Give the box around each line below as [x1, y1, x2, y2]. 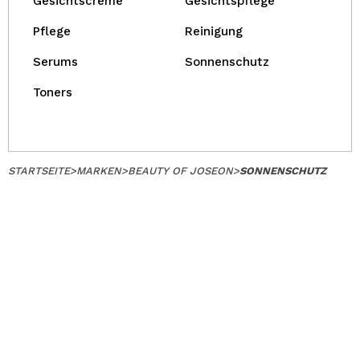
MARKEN [76, 165, 121, 177]
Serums [33, 55, 78, 69]
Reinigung [185, 24, 243, 39]
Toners [33, 85, 72, 100]
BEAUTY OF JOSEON [128, 165, 233, 177]
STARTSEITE [8, 165, 70, 177]
